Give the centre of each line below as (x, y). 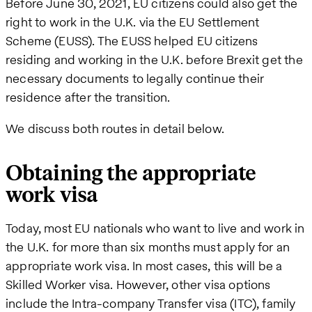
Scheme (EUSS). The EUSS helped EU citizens (132, 40)
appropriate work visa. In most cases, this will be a (144, 266)
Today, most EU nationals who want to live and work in (155, 228)
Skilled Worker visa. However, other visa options (138, 285)
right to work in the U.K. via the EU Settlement (133, 22)
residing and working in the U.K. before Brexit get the (154, 59)
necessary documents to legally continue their (135, 78)
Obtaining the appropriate (131, 174)
